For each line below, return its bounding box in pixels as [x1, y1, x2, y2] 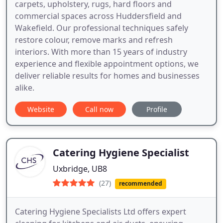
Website [27, 105, 54, 114]
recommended [118, 179, 162, 188]
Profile [146, 105, 167, 114]
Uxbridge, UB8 [53, 163, 107, 175]
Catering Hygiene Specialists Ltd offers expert [15, 206, 186, 217]
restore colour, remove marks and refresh [15, 34, 173, 46]
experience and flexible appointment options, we [15, 58, 199, 70]
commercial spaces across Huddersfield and [15, 10, 182, 22]
